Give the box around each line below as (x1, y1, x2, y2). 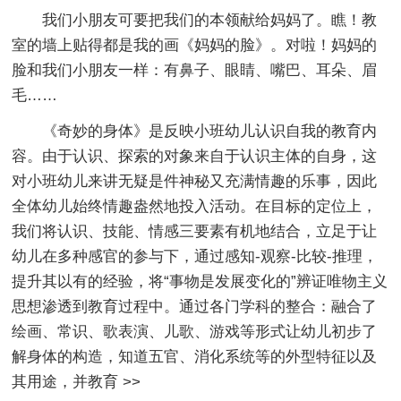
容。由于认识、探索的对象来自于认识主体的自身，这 (12, 147, 378, 165)
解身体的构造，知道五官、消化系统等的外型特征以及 (12, 347, 378, 365)
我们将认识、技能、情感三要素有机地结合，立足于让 (12, 222, 378, 240)
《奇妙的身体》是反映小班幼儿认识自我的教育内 (42, 122, 378, 140)
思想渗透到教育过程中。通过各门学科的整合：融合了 (12, 297, 378, 315)
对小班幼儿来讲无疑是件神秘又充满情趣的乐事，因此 (12, 172, 378, 190)
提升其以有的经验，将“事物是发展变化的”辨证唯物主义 (12, 272, 388, 290)
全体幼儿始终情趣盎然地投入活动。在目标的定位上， (12, 197, 378, 215)
